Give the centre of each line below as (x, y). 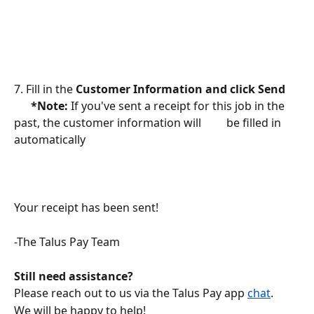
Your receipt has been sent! (88, 208)
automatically (51, 140)
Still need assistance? (74, 276)
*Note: (42, 106)
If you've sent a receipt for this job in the (179, 106)
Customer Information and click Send (182, 89)
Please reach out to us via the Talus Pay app (131, 293)
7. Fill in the (45, 89)
